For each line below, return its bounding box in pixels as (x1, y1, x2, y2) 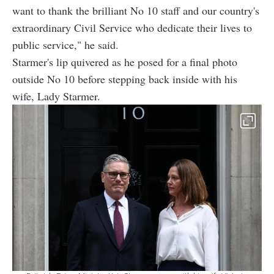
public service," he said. (12, 37, 119, 53)
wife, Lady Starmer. (12, 89, 100, 104)
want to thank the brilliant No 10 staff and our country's (12, 3, 259, 18)
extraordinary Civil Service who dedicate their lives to (12, 20, 252, 35)
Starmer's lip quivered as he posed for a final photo (12, 54, 237, 70)
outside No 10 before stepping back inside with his (12, 72, 237, 87)
